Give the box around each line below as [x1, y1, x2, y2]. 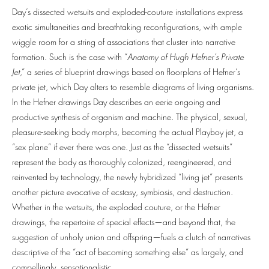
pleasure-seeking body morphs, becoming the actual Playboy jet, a [12, 126, 243, 138]
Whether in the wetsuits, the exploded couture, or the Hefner [12, 201, 220, 213]
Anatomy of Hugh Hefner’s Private [127, 51, 244, 63]
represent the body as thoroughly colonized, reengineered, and [12, 156, 232, 168]
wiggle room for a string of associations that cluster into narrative [12, 36, 235, 48]
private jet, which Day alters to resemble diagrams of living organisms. [12, 81, 254, 93]
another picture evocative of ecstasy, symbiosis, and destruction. [12, 186, 233, 198]
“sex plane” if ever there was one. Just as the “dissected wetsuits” [12, 141, 232, 153]
